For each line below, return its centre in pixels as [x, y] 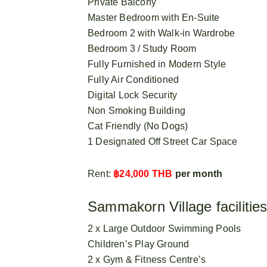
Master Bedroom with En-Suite [154, 17]
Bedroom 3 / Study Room [142, 48]
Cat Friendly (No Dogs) [138, 126]
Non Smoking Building [136, 110]
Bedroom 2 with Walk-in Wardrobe [162, 33]
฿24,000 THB [143, 173]
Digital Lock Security [133, 95]
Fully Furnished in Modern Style [157, 64]
